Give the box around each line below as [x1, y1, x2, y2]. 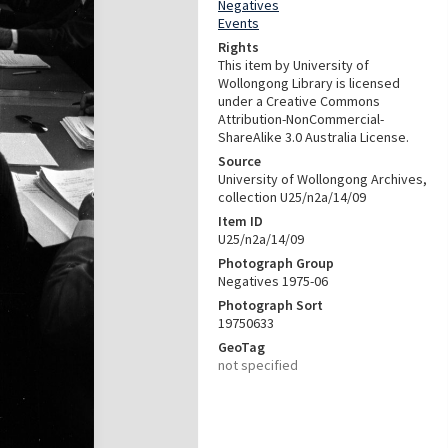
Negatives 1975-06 [218, 272, 328, 290]
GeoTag [218, 338, 265, 356]
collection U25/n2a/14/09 [218, 188, 366, 206]
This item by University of [218, 56, 369, 74]
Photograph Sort [218, 296, 323, 314]
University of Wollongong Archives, [218, 170, 427, 188]
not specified [218, 356, 298, 374]
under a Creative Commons [218, 92, 380, 110]
